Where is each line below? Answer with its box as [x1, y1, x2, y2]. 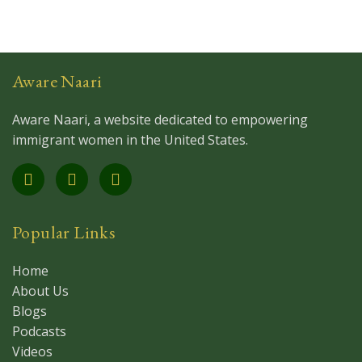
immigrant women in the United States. [12, 131, 248, 149]
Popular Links [12, 221, 116, 244]
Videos [12, 343, 53, 360]
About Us [12, 282, 69, 300]
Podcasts [12, 322, 66, 340]
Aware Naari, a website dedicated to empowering [12, 111, 308, 128]
